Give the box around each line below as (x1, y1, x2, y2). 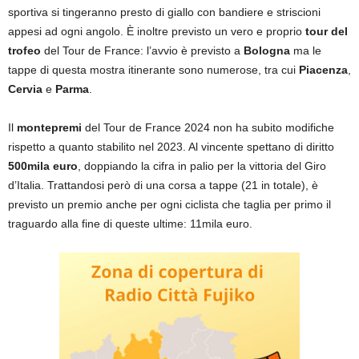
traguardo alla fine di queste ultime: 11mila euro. (8, 216, 252, 230)
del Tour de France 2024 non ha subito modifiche (82, 120, 334, 134)
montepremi (17, 120, 82, 134)
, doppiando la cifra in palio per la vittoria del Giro (78, 159, 326, 172)
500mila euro (8, 159, 78, 172)
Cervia (8, 82, 42, 95)
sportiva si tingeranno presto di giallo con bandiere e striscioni (8, 5, 321, 18)
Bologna (244, 43, 290, 57)
